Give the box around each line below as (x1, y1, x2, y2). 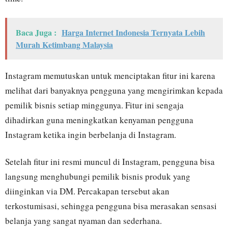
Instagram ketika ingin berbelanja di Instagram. (5, 129, 176, 141)
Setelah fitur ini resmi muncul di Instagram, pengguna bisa (5, 156, 215, 168)
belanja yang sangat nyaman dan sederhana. (5, 215, 162, 227)
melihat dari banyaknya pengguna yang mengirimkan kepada (5, 84, 223, 97)
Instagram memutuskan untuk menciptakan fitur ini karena (5, 70, 215, 82)
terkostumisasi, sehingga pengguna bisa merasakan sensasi (5, 200, 217, 212)
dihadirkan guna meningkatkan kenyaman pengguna (5, 114, 193, 126)
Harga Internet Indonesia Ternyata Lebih (62, 26, 205, 39)
